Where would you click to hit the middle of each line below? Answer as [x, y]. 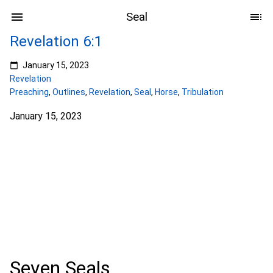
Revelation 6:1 [56, 41]
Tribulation [203, 92]
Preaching [29, 92]
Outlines [69, 92]
